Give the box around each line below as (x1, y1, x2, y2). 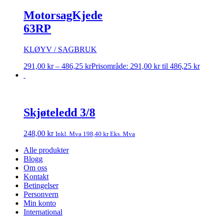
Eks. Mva (109, 130, 135, 137)
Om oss (24, 163, 47, 172)
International (24, 207, 62, 216)
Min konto (24, 198, 56, 207)
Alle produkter (24, 145, 69, 154)
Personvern (24, 190, 58, 198)
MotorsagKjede (24, 8, 103, 22)
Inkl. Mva (55, 130, 83, 137)
